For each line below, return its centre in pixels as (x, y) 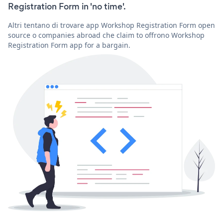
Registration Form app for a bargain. (69, 45)
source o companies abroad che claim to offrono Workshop (106, 35)
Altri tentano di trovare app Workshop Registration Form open (111, 25)
